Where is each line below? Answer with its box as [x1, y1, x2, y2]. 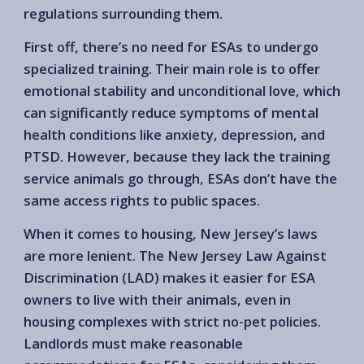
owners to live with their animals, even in [24, 289, 291, 309]
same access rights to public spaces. [24, 190, 260, 210]
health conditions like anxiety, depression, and [24, 124, 325, 144]
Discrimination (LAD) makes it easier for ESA [24, 267, 315, 287]
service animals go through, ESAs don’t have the [24, 168, 337, 188]
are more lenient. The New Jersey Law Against [24, 245, 327, 265]
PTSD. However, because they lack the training [24, 146, 330, 166]
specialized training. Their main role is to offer [24, 58, 320, 78]
